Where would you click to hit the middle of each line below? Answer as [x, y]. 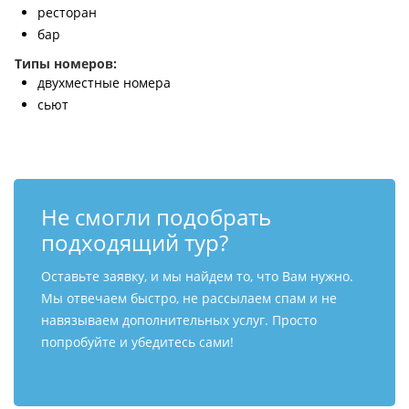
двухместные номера [104, 83]
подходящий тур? [135, 242]
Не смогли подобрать [156, 217]
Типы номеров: [66, 63]
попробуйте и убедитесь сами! [137, 342]
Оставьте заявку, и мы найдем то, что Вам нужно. [197, 276]
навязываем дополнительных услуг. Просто [179, 320]
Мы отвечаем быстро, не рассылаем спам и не [189, 298]
